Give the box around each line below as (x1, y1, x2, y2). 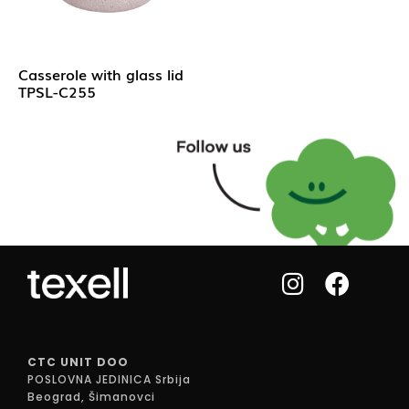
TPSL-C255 (18, 80, 96, 103)
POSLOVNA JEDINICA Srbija (27, 371, 191, 387)
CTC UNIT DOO (27, 353, 129, 370)
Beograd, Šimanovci (27, 388, 155, 404)
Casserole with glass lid (18, 63, 184, 86)
